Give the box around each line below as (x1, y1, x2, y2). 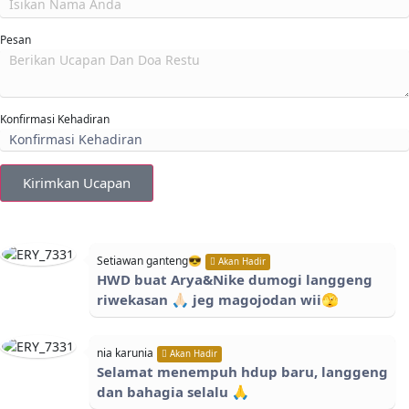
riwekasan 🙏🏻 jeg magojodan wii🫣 (97, 290, 339, 309)
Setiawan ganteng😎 (97, 253, 202, 269)
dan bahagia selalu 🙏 (97, 383, 249, 402)
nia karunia (97, 345, 153, 362)
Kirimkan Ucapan (23, 173, 131, 193)
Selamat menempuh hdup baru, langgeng (97, 362, 388, 382)
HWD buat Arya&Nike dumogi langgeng (97, 270, 372, 289)
